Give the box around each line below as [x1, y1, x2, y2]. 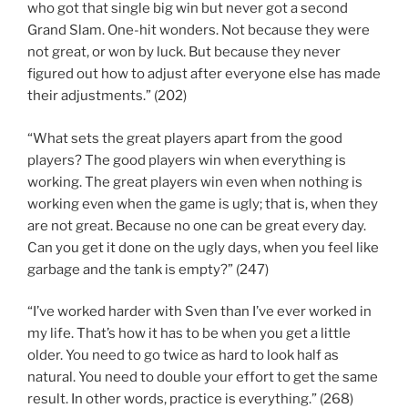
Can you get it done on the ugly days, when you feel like [27, 239, 379, 256]
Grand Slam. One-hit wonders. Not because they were [27, 22, 370, 39]
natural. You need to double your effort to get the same [27, 369, 378, 386]
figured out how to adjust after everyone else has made [27, 66, 381, 83]
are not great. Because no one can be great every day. [27, 217, 366, 234]
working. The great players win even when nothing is [27, 173, 362, 190]
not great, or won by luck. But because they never [27, 44, 341, 61]
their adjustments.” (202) [27, 87, 187, 105]
